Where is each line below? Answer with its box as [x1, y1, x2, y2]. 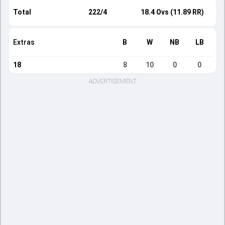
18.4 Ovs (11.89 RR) [141, 8, 204, 16]
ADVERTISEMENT [88, 78, 137, 85]
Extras [13, 38, 35, 46]
